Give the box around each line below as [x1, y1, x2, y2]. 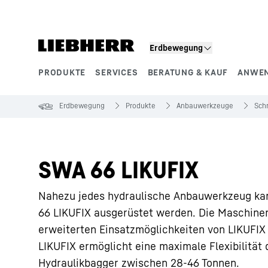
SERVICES [95, 67, 138, 77]
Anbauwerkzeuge [176, 101, 233, 110]
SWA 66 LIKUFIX [38, 155, 199, 184]
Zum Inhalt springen [38, 5, 124, 17]
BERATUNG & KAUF [147, 67, 229, 77]
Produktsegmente [38, 77, 144, 94]
